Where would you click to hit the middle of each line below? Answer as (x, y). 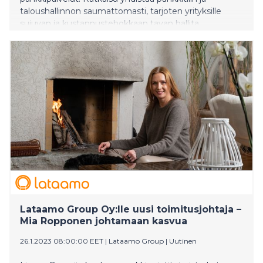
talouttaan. (42, 36)
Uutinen (183, 241)
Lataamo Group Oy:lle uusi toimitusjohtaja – (131, 209)
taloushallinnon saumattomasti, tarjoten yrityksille (121, 11)
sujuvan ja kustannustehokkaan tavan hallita (109, 23)
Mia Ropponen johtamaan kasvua (104, 221)
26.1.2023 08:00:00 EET (62, 241)
